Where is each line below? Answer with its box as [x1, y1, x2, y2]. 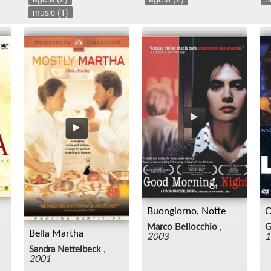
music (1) [33, 6, 69, 19]
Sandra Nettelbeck [29, 244, 101, 254]
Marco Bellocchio [147, 222, 217, 232]
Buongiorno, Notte [147, 206, 226, 216]
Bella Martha [29, 228, 83, 238]
